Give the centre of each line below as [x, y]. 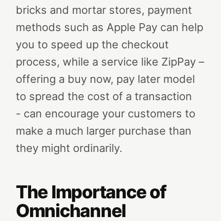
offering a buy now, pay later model [105, 79]
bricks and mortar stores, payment [104, 10]
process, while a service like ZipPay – [110, 62]
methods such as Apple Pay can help [110, 27]
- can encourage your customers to [106, 113]
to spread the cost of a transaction [104, 96]
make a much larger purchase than [104, 131]
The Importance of [91, 192]
